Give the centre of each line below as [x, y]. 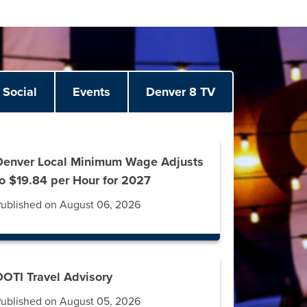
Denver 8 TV [181, 92]
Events [91, 92]
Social [20, 92]
